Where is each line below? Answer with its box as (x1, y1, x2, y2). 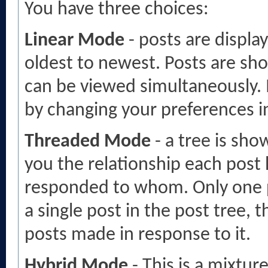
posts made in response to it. (25, 226, 251, 245)
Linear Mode (25, 31, 124, 50)
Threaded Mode (25, 132, 151, 151)
